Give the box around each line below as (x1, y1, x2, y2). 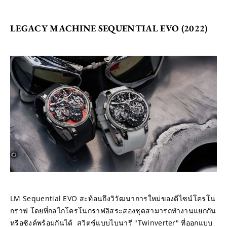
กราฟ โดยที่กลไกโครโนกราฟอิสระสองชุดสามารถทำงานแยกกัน (10, 205, 216, 215)
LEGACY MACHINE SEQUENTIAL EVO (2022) (10, 22, 208, 34)
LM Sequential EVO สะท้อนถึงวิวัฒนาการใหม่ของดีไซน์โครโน (10, 193, 216, 203)
